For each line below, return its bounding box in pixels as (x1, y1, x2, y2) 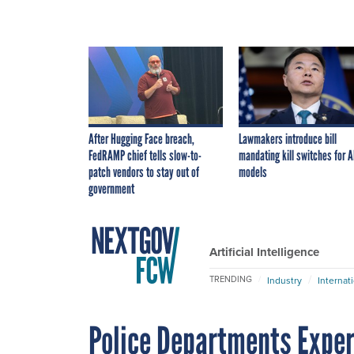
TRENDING (209, 273, 252, 286)
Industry (267, 273, 302, 287)
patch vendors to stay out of (88, 163, 199, 181)
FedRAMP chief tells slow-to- (88, 146, 201, 164)
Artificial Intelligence (209, 243, 319, 261)
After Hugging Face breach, (88, 130, 194, 148)
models (239, 163, 267, 181)
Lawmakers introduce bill (239, 130, 337, 148)
